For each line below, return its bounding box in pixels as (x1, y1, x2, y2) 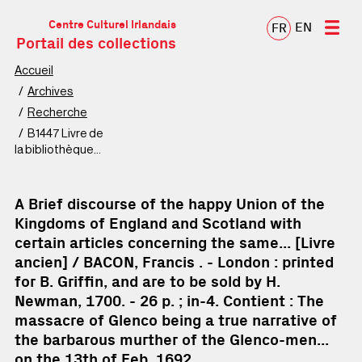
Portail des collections (15, 35, 176, 53)
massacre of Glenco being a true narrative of (14, 312, 337, 330)
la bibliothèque (14, 144, 94, 156)
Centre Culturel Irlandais (48, 19, 176, 32)
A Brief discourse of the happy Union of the (14, 196, 325, 214)
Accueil (14, 65, 53, 77)
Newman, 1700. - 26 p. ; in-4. (14, 293, 219, 311)
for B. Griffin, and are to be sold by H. (14, 273, 280, 292)
